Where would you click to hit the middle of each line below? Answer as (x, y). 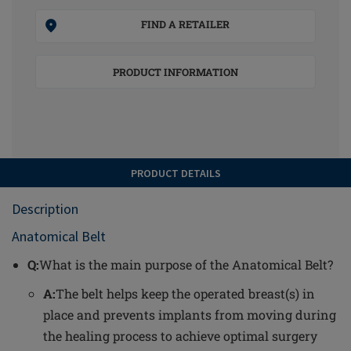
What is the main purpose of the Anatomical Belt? (186, 264)
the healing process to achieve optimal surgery (180, 336)
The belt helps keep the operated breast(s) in (185, 293)
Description (45, 209)
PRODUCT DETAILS (175, 173)
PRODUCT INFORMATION (175, 72)
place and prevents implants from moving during (190, 315)
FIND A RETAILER (185, 24)
